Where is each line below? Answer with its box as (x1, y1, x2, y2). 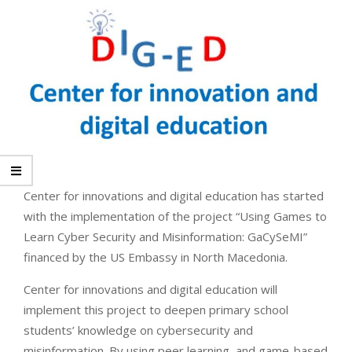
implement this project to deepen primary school (24, 302, 288, 318)
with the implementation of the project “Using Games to (24, 208, 327, 225)
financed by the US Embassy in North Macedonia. (24, 249, 288, 266)
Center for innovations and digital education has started (24, 188, 324, 204)
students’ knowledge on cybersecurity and (24, 322, 253, 339)
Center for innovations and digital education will (24, 281, 277, 298)
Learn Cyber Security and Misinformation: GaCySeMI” (24, 229, 307, 245)
